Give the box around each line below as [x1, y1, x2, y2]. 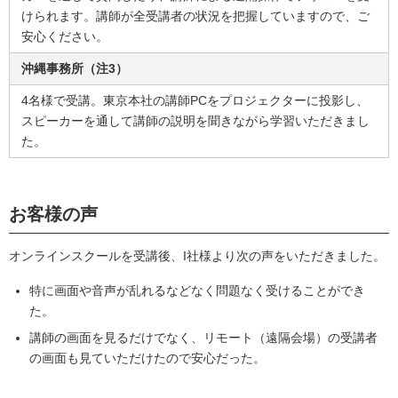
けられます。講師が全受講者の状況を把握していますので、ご [21, 9, 370, 23]
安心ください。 [21, 29, 108, 44]
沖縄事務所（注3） [21, 61, 128, 76]
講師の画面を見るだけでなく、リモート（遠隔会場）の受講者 [29, 330, 378, 345]
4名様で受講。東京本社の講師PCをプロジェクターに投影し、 [21, 93, 369, 107]
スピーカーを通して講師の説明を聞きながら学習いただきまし [21, 114, 370, 128]
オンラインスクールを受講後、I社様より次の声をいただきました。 [9, 249, 386, 263]
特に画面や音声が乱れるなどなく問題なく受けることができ [29, 283, 365, 298]
